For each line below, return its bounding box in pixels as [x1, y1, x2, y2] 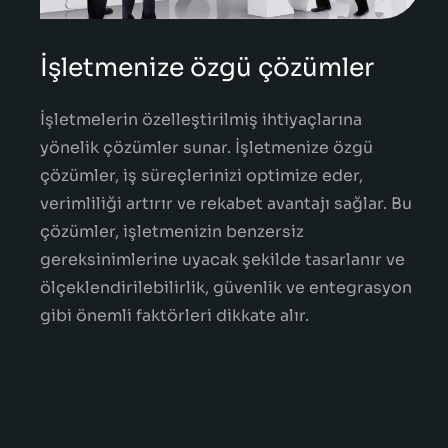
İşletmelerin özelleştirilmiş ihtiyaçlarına [40, 108, 362, 130]
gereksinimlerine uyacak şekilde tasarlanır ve [40, 248, 405, 270]
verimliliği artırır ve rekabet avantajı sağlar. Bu [40, 192, 412, 214]
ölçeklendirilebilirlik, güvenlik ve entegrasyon [40, 276, 412, 298]
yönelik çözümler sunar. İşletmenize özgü [40, 136, 373, 158]
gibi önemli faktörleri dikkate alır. [40, 304, 309, 326]
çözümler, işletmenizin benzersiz [40, 220, 304, 242]
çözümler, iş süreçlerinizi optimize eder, [40, 164, 363, 186]
